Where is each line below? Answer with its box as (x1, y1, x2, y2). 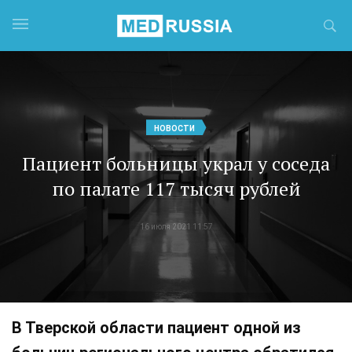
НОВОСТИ (153, 123, 195, 133)
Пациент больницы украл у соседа (22, 151, 330, 177)
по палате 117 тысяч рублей (51, 176, 301, 202)
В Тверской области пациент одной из (12, 318, 301, 337)
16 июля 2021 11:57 (139, 222, 213, 232)
